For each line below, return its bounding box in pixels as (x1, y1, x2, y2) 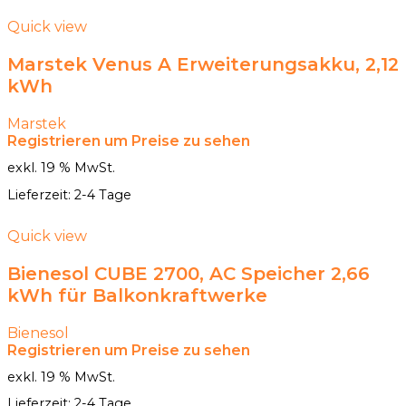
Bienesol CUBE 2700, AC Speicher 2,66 (7, 262, 370, 285)
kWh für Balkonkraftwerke (7, 284, 267, 306)
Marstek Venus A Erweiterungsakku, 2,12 (7, 53, 399, 76)
